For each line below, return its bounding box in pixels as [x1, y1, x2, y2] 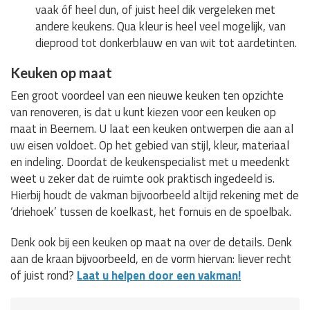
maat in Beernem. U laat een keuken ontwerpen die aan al [10, 120, 293, 138]
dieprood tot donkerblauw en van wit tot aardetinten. [35, 34, 298, 53]
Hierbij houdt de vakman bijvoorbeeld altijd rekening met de [10, 186, 299, 205]
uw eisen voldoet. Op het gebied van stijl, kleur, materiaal [10, 136, 289, 155]
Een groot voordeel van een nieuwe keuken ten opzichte [10, 86, 284, 105]
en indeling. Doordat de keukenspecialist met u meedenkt [10, 153, 290, 172]
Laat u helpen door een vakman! [77, 266, 241, 285]
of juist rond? [10, 266, 77, 285]
